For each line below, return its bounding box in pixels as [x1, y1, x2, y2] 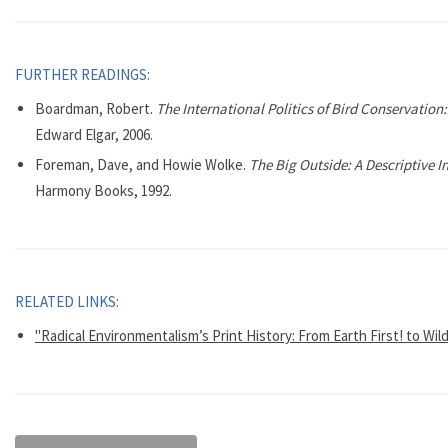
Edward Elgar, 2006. [35, 125, 153, 144]
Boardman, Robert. [35, 99, 156, 118]
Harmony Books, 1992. [35, 181, 172, 200]
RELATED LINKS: [15, 292, 122, 311]
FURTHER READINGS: [15, 65, 153, 84]
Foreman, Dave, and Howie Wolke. [35, 155, 249, 174]
